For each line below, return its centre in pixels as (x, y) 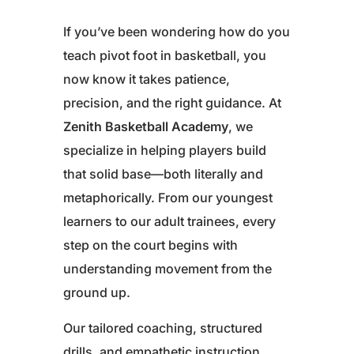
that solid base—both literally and (163, 174)
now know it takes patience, (147, 79)
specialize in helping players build (165, 151)
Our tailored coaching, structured (163, 328)
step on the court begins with (151, 245)
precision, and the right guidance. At (172, 103)
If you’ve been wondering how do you (177, 32)
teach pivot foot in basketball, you (165, 56)
